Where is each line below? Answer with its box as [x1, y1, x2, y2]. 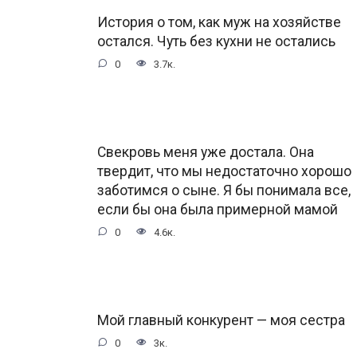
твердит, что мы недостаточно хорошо [97, 163, 351, 179]
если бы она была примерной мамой [97, 201, 338, 218]
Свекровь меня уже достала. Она [97, 143, 314, 160]
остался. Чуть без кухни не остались [97, 33, 335, 49]
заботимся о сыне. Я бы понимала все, [97, 182, 351, 198]
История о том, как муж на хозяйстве [97, 14, 341, 30]
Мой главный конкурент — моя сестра [97, 312, 345, 328]
